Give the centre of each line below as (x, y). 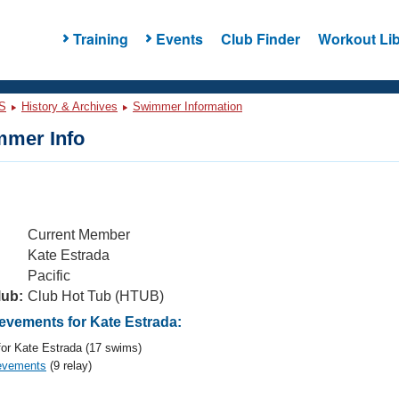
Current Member (79, 235)
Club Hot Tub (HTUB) (96, 296)
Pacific (49, 276)
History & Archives (69, 106)
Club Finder (260, 38)
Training (100, 38)
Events (179, 38)
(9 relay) (69, 366)
